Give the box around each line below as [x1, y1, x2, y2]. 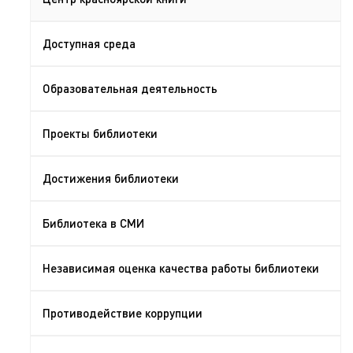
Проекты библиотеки [43, 125, 158, 141]
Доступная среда [43, 35, 136, 51]
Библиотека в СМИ [43, 215, 144, 231]
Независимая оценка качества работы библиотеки [43, 260, 319, 276]
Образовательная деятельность [43, 80, 217, 96]
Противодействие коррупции [43, 305, 203, 321]
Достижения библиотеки [43, 170, 179, 186]
